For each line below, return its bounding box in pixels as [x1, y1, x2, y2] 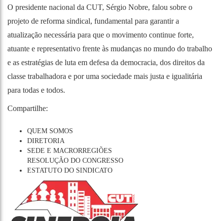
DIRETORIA [27, 137, 65, 145]
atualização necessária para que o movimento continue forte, [7, 31, 194, 39]
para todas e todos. [7, 86, 65, 95]
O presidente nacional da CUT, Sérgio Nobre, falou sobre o [7, 3, 192, 12]
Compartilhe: [7, 104, 48, 112]
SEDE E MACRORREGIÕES [27, 147, 112, 155]
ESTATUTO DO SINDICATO [27, 167, 112, 175]
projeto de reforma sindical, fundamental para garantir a [7, 17, 179, 26]
